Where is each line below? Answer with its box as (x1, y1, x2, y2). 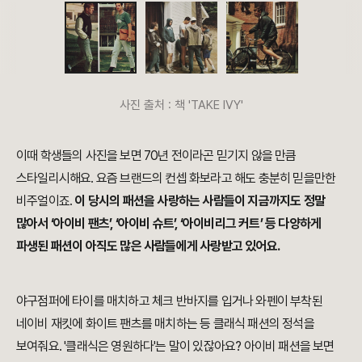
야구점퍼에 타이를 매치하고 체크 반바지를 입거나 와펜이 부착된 (16, 293, 322, 309)
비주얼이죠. (16, 193, 75, 209)
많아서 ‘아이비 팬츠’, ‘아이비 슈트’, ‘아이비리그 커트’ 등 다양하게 (16, 216, 322, 232)
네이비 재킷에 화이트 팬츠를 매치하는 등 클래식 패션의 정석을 (16, 316, 314, 332)
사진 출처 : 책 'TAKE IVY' (119, 98, 243, 113)
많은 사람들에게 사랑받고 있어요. (120, 238, 280, 255)
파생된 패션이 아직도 (16, 238, 120, 255)
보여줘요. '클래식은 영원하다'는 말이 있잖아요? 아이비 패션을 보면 (16, 339, 335, 355)
